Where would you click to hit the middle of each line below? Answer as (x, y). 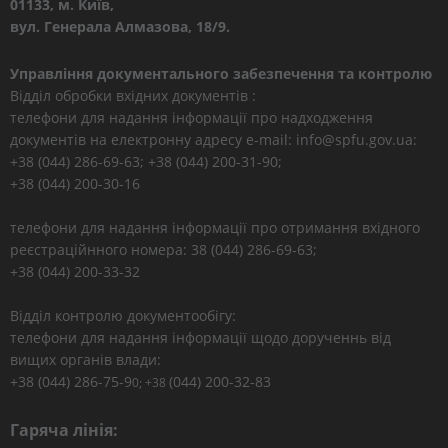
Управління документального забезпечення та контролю (221, 73)
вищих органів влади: (85, 359)
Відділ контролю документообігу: (123, 315)
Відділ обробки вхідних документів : (133, 95)
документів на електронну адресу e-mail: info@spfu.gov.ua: (213, 139)
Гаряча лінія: (64, 430)
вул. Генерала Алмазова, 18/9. (120, 26)
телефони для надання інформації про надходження (191, 117)
